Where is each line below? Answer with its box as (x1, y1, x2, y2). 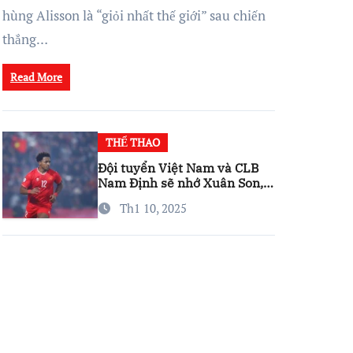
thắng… (2, 30, 48, 48)
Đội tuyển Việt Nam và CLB (98, 160, 260, 176)
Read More (10, 69, 62, 84)
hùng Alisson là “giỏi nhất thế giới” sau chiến (2, 6, 266, 24)
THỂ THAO (106, 135, 161, 150)
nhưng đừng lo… (98, 190, 195, 206)
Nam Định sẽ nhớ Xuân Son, (98, 175, 264, 191)
